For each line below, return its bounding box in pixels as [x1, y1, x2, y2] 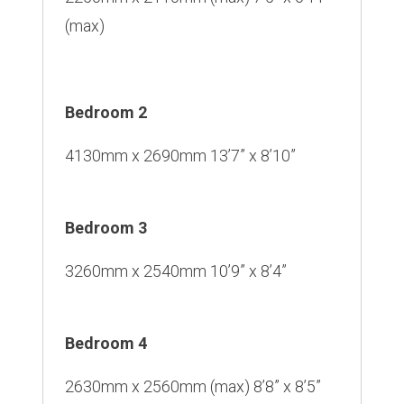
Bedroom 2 [65, 103, 147, 123]
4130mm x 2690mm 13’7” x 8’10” [65, 146, 296, 166]
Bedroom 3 [65, 218, 147, 238]
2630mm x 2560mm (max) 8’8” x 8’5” [65, 377, 321, 397]
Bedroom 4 [65, 334, 147, 353]
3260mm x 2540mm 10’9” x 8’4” [65, 262, 287, 281]
